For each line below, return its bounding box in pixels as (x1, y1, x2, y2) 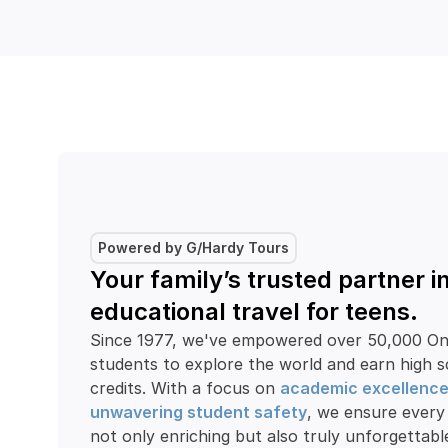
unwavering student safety (90, 402, 307, 422)
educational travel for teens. (90, 297, 418, 326)
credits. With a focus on (90, 378, 280, 398)
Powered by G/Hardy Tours (98, 239, 289, 256)
